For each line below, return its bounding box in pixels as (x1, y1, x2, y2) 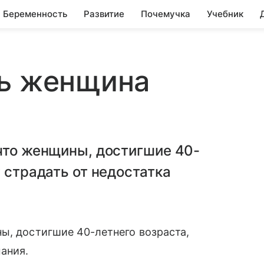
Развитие (84, 8, 124, 19)
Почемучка (141, 8, 190, 19)
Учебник (207, 8, 243, 19)
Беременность (3, 8, 67, 19)
